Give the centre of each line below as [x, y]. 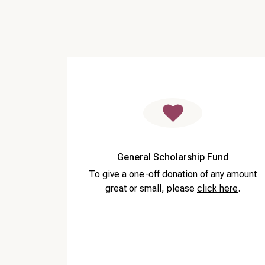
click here [217, 189]
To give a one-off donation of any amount [173, 174]
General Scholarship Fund [173, 157]
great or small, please [151, 189]
